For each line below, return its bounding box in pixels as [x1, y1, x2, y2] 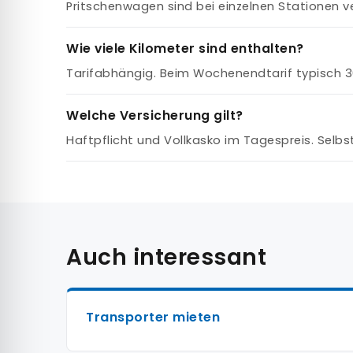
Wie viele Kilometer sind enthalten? [66, 40, 304, 58]
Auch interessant [66, 242, 266, 273]
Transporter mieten [86, 308, 220, 327]
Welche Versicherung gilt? [66, 107, 243, 124]
